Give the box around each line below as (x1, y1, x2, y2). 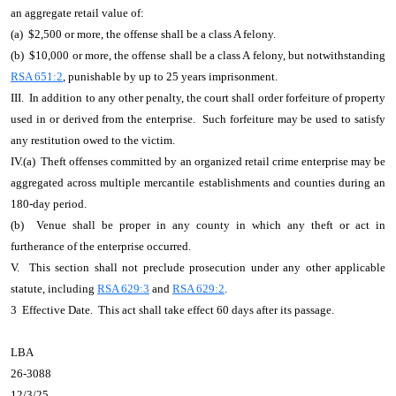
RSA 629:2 (172, 282, 225, 295)
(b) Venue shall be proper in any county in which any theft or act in (11, 218, 385, 232)
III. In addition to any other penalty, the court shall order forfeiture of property (11, 91, 385, 104)
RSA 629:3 (97, 282, 149, 295)
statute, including (11, 282, 97, 295)
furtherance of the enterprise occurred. (11, 240, 196, 253)
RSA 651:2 (11, 70, 63, 83)
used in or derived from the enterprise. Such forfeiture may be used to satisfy (11, 112, 385, 126)
